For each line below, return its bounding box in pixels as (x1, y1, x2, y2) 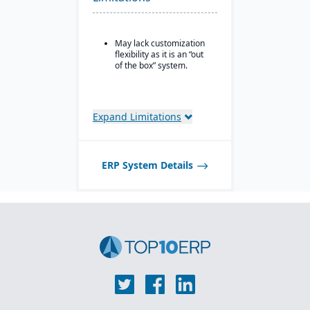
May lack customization (115, 37, 205, 49)
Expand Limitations (93, 110, 181, 123)
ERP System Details (102, 158, 193, 172)
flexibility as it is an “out (115, 48, 203, 60)
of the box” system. (115, 60, 190, 71)
